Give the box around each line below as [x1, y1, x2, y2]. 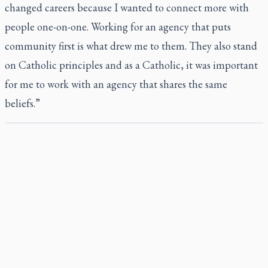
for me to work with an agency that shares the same [5, 77, 227, 91]
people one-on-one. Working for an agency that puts [5, 20, 231, 33]
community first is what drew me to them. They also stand [5, 39, 257, 53]
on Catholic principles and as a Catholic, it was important [5, 58, 258, 72]
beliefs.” [5, 96, 40, 110]
